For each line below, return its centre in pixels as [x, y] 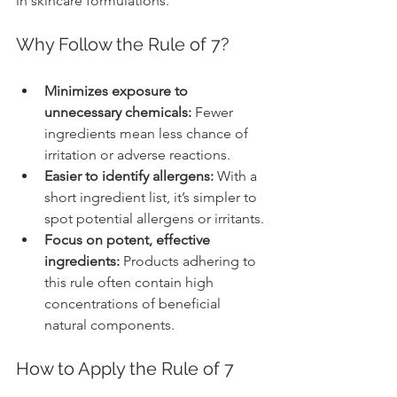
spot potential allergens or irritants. [154, 219]
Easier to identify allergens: [129, 176]
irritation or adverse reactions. [137, 155]
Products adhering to [190, 261]
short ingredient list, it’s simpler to [152, 198]
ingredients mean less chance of [148, 134]
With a [237, 176]
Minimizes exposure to [118, 91]
